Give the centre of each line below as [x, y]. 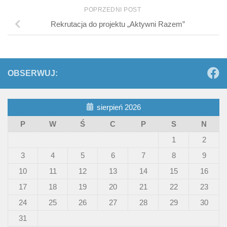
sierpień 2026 [119, 107]
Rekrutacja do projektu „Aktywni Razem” [118, 24]
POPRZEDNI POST [113, 10]
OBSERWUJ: [33, 73]
